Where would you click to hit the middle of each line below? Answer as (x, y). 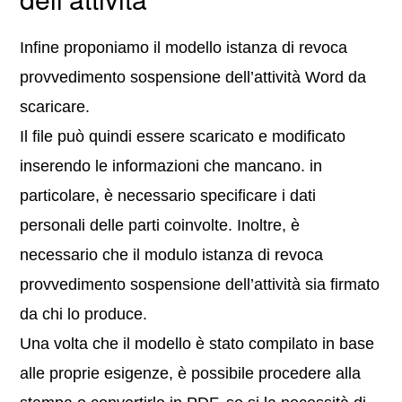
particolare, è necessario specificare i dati (168, 196)
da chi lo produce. (84, 315)
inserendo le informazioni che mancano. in (171, 166)
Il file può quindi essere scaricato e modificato (183, 137)
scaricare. (55, 107)
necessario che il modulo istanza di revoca (172, 255)
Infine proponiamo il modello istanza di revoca (184, 48)
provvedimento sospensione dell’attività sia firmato (200, 285)
